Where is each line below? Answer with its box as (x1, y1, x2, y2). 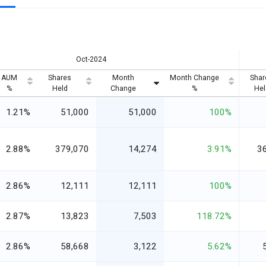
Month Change (169, 74, 219, 83)
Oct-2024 (75, 55, 106, 64)
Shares (48, 74, 71, 83)
